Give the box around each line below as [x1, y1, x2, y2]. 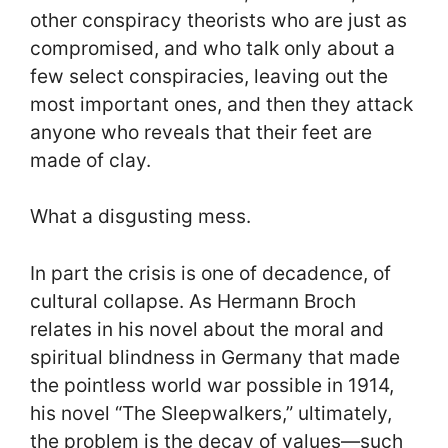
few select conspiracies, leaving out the [30, 63, 388, 88]
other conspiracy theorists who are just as [30, 7, 407, 32]
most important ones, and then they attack [30, 91, 413, 116]
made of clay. [30, 147, 151, 172]
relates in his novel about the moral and [30, 316, 384, 341]
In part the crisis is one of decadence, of [30, 260, 391, 285]
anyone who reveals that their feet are [30, 119, 372, 144]
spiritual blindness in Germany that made [30, 344, 400, 369]
